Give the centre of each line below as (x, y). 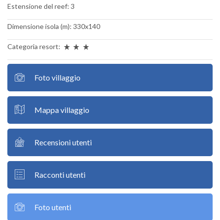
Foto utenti (53, 207)
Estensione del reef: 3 (41, 6)
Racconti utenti (60, 174)
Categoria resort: (35, 46)
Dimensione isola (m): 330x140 (54, 26)
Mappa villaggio (62, 110)
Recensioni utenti (63, 142)
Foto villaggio (57, 77)
